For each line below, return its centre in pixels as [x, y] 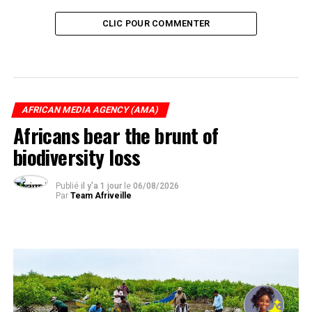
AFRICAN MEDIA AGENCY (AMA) [90, 110]
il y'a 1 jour [102, 186]
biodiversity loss [77, 157]
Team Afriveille [101, 196]
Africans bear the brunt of [116, 135]
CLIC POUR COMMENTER [156, 24]
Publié [67, 186]
